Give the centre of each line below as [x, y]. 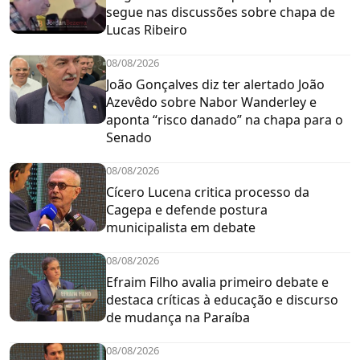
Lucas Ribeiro [147, 30]
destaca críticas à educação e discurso [222, 300]
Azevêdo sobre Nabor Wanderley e [211, 102]
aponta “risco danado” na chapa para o [225, 120]
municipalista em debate [181, 228]
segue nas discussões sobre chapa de [221, 12]
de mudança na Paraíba [178, 318]
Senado [129, 138]
